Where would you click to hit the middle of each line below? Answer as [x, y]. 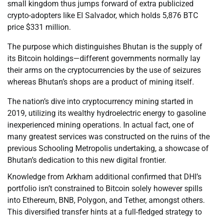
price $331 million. [39, 27]
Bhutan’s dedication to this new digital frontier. [87, 160]
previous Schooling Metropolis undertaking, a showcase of [108, 149]
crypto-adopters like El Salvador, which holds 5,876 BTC [103, 16]
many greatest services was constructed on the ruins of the [109, 137]
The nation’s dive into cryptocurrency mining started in [100, 102]
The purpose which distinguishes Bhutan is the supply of [105, 47]
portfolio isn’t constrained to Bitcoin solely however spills [105, 189]
